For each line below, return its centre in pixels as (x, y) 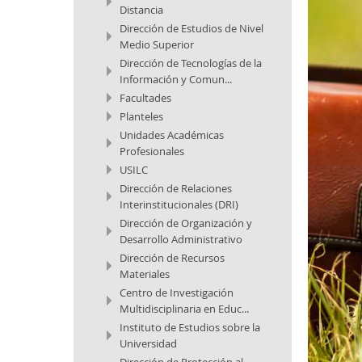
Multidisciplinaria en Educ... (184, 309)
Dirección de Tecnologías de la (190, 63)
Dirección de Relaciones (175, 188)
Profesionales (152, 151)
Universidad (148, 343)
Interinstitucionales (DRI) (179, 204)
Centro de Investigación (176, 293)
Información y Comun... (175, 79)
